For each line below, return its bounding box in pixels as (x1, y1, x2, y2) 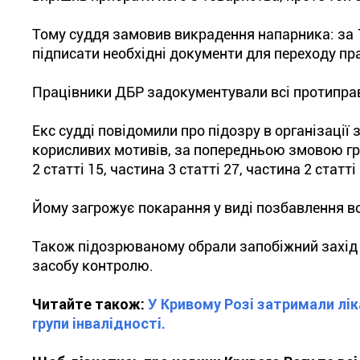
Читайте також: (32, 296, 148, 313)
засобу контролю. (32, 257, 153, 274)
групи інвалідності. (32, 315, 166, 332)
